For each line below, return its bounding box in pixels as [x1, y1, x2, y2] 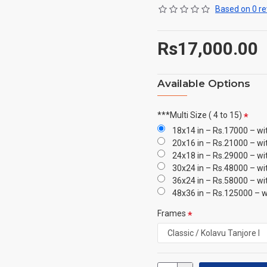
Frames [157, 209, 186, 218]
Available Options [157, 77, 250, 89]
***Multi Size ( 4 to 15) [157, 110, 242, 120]
